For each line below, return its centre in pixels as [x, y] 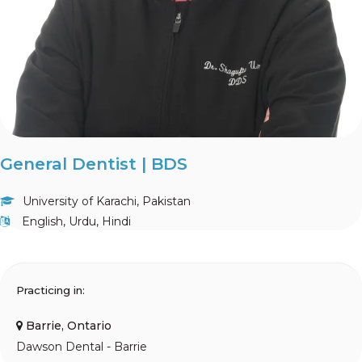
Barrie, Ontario [69, 326]
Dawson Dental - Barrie [82, 346]
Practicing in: [51, 290]
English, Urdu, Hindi [75, 222]
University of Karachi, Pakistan [105, 202]
